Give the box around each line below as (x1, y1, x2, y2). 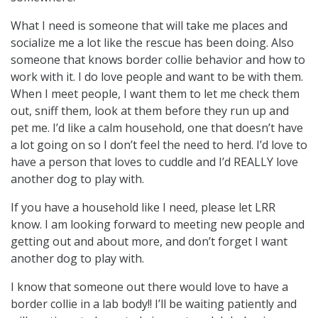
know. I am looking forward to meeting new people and (11, 216, 305, 232)
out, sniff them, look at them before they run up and (11, 102, 289, 119)
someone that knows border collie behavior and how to (11, 51, 305, 67)
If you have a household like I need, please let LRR (11, 199, 275, 215)
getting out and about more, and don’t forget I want (11, 233, 287, 249)
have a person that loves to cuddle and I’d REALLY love (11, 153, 298, 170)
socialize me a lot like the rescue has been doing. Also (11, 34, 294, 50)
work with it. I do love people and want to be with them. (11, 68, 303, 84)
